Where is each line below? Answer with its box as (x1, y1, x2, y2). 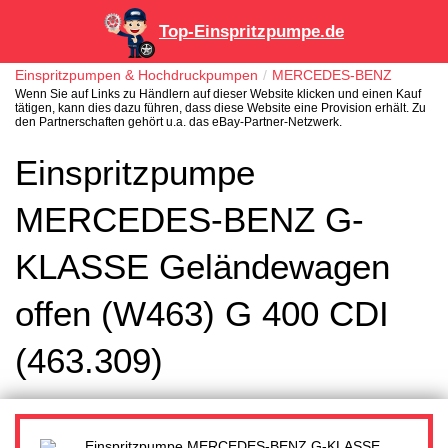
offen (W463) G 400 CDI (15, 294, 389, 334)
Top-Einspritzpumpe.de (159, 22, 344, 42)
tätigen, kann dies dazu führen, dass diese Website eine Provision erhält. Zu (15, 101, 426, 116)
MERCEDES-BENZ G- (15, 200, 364, 240)
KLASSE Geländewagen (15, 247, 390, 287)
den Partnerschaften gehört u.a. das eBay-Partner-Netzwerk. (15, 115, 342, 130)
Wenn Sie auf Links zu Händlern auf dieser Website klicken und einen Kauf (15, 87, 421, 102)
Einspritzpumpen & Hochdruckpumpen (15, 67, 258, 84)
